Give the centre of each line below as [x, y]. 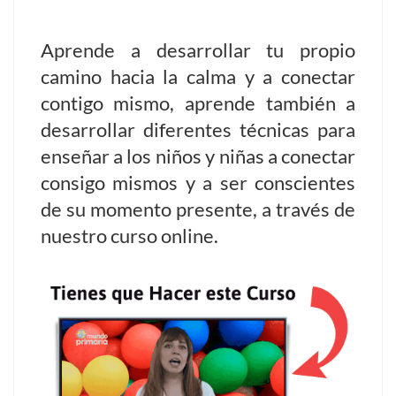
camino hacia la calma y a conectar [198, 76]
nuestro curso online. [129, 236]
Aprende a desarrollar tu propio [198, 50]
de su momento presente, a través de [198, 209]
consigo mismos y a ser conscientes [198, 183]
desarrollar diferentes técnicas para [198, 129]
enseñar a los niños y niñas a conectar [198, 156]
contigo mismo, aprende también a [198, 103]
